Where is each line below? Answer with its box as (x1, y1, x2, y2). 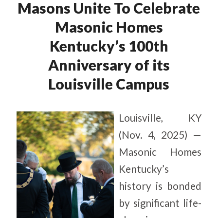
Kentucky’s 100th (49, 36, 168, 54)
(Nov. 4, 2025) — (118, 129, 202, 141)
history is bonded (118, 180, 202, 192)
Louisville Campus (48, 74, 170, 92)
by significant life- (118, 197, 202, 209)
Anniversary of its (48, 55, 170, 73)
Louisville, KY (118, 112, 202, 124)
